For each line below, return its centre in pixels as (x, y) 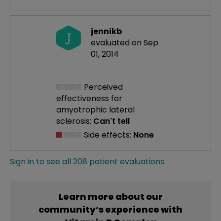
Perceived (102, 87)
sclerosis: (74, 121)
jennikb (106, 32)
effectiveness (84, 98)
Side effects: (108, 135)
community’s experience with (110, 209)
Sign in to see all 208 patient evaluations (87, 161)
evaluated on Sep (125, 43)
